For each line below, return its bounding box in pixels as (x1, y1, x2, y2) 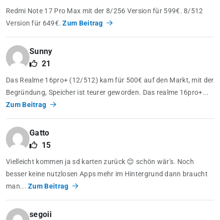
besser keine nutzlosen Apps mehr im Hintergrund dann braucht (6, 170, 208, 178)
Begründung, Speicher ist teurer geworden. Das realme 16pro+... (6, 88, 209, 97)
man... (6, 182, 28, 191)
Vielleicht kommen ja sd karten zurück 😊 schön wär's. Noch (6, 158, 194, 166)
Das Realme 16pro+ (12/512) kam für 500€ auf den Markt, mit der (6, 76, 214, 84)
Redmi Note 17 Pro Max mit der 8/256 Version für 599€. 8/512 (6, 7, 203, 15)
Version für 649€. (6, 19, 63, 27)
